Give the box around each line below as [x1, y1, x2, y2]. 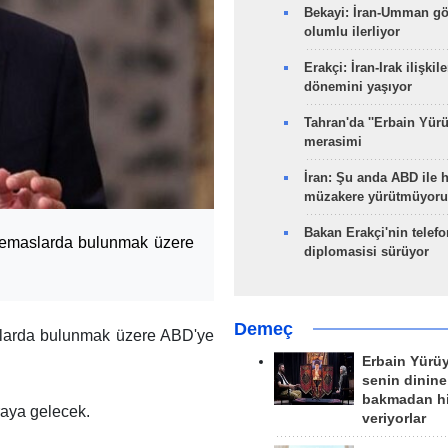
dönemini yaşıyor [303, 79, 412, 94]
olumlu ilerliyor [303, 24, 400, 39]
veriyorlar [361, 411, 426, 426]
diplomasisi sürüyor [303, 244, 429, 259]
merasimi [303, 134, 362, 149]
